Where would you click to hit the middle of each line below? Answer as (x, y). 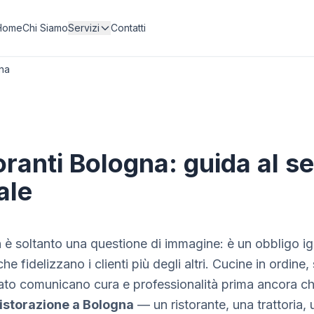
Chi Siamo (46, 28)
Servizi (84, 28)
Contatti (129, 28)
